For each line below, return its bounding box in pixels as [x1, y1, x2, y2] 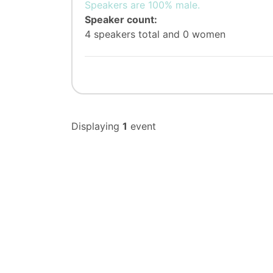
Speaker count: [85, 13, 157, 26]
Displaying [71, 120, 122, 132]
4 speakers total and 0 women [85, 28, 225, 40]
